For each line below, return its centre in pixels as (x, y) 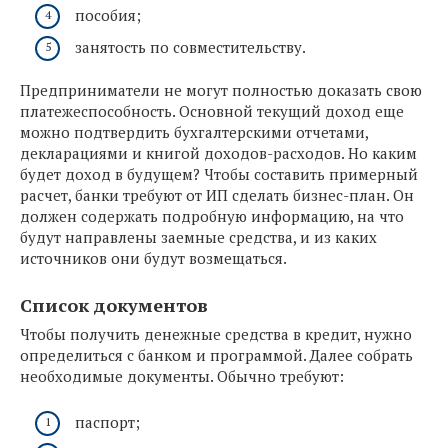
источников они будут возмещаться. (153, 258)
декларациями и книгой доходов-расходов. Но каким (218, 153)
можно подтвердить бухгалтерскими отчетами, (194, 132)
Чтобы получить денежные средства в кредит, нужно (216, 334)
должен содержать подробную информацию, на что (212, 216)
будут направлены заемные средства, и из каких (198, 237)
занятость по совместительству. (190, 46)
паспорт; (107, 422)
